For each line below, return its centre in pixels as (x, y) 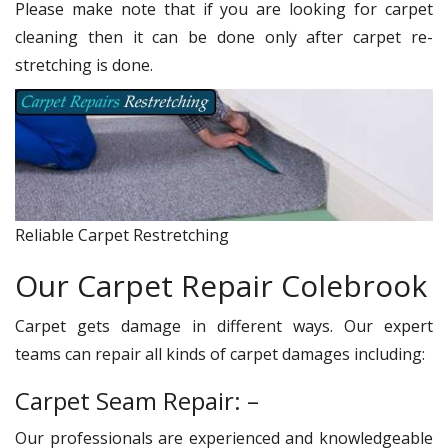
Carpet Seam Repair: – (140, 400)
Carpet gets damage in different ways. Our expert (224, 325)
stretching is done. (84, 64)
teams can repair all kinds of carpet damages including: (220, 353)
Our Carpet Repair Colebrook (221, 285)
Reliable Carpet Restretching (122, 234)
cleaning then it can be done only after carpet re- (224, 36)
